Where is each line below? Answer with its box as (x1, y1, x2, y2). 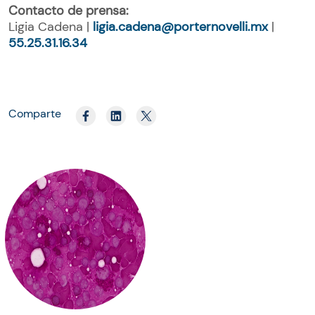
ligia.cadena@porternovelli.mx (93, 18, 268, 36)
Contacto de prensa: (8, 2, 132, 20)
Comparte (8, 106, 61, 122)
